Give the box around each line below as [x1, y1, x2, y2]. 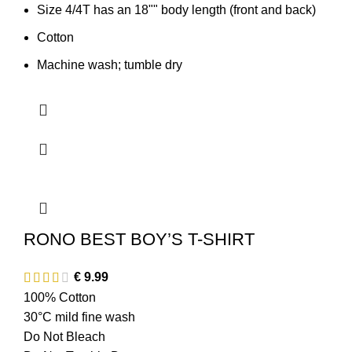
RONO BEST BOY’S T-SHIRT [24, 229, 255, 249]
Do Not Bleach [24, 330, 105, 344]
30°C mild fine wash [24, 310, 135, 324]
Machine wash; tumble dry [37, 57, 182, 71]
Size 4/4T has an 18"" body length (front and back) [37, 2, 316, 16]
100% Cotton [24, 291, 96, 305]
